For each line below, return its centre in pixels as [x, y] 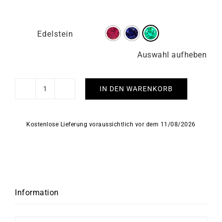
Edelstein [55, 34]
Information [37, 193]
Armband [61, 106]
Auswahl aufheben [172, 55]
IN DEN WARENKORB [136, 88]
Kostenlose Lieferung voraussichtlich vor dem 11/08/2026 [111, 124]
